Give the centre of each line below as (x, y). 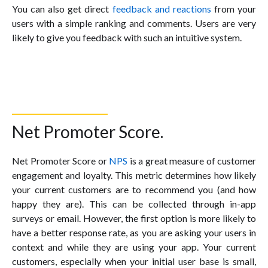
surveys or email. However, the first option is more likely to (134, 218)
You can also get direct (62, 8)
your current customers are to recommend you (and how (134, 189)
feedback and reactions (162, 8)
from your (234, 8)
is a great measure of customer (192, 160)
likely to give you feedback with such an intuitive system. (127, 37)
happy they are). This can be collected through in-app (134, 203)
